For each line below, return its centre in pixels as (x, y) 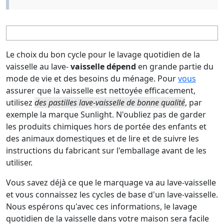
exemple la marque (43, 115)
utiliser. (19, 163)
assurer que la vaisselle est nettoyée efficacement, (101, 91)
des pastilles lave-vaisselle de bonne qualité (110, 103)
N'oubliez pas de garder (160, 115)
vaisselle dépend (103, 67)
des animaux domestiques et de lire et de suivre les (102, 139)
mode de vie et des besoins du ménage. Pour (92, 79)
